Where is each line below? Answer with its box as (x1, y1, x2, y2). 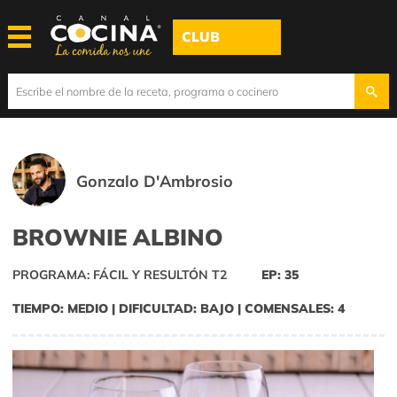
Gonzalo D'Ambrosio (76, 171, 234, 191)
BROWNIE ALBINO (12, 222, 223, 252)
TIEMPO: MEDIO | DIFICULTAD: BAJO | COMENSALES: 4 (12, 300, 345, 317)
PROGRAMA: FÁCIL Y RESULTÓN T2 (12, 267, 227, 284)
